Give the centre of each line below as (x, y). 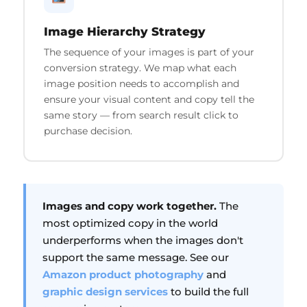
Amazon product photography (123, 274)
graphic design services (105, 292)
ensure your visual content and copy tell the (149, 99)
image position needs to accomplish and (141, 83)
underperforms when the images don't (143, 240)
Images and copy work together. (130, 206)
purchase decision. (88, 131)
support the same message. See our (136, 257)
